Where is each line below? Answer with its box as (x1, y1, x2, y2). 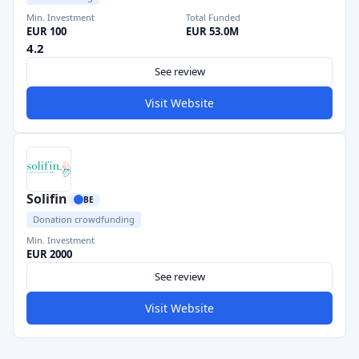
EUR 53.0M (186, 24, 239, 38)
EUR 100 (26, 24, 67, 38)
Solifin (26, 190, 67, 208)
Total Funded (186, 11, 240, 23)
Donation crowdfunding (33, 213, 135, 225)
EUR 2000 (26, 247, 72, 261)
